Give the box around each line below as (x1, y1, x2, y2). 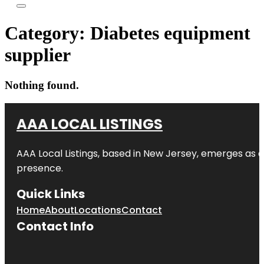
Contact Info (16, 217, 94, 235)
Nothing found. (5, 78, 79, 91)
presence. (16, 161, 63, 175)
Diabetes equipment (90, 22, 250, 44)
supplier (5, 44, 71, 66)
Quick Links (16, 185, 85, 202)
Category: (5, 22, 90, 44)
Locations (74, 203, 121, 217)
